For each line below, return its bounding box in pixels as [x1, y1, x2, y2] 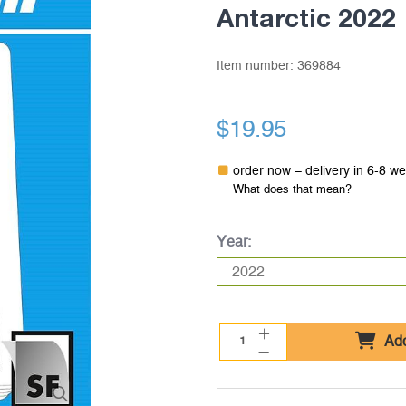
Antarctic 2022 [216, 3, 396, 33]
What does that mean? [232, 184, 352, 196]
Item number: [216, 60, 297, 72]
